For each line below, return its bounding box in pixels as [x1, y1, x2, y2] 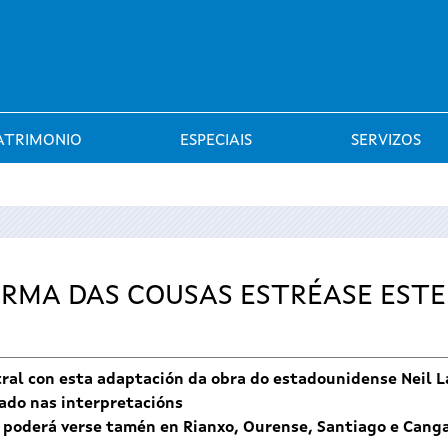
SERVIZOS [351, 133, 422, 149]
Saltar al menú [171, 6, 277, 22]
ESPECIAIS [180, 133, 253, 149]
